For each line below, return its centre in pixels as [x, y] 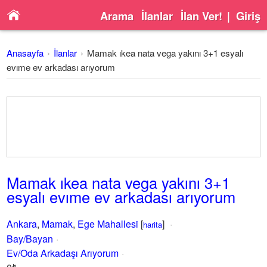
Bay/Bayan [30, 239]
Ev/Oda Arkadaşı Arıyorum [63, 253]
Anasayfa [25, 53]
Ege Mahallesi [108, 224]
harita [153, 224]
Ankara [22, 224]
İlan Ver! [201, 16]
